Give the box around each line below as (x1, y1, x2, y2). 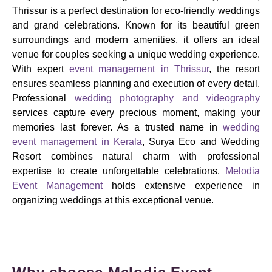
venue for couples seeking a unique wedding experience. (12, 49, 260, 60)
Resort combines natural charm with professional (12, 151, 260, 162)
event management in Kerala (12, 137, 142, 148)
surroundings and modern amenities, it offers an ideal (12, 35, 260, 46)
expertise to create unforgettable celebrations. (12, 166, 225, 177)
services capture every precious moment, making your (12, 107, 260, 118)
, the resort (208, 64, 260, 75)
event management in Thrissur (69, 64, 209, 75)
